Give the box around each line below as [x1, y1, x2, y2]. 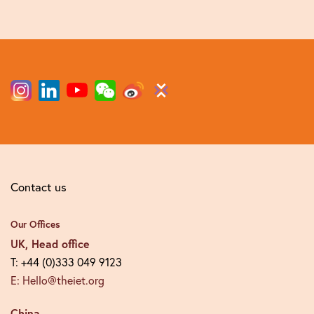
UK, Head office [11, 236, 90, 251]
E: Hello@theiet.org [11, 273, 104, 287]
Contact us [11, 179, 67, 194]
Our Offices [11, 218, 60, 231]
